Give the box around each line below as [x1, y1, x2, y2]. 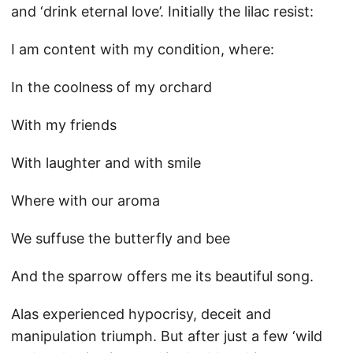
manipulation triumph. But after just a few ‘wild [11, 328, 322, 344]
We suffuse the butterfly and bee [11, 230, 230, 247]
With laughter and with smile [11, 154, 201, 171]
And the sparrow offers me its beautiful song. [11, 268, 314, 284]
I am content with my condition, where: [11, 41, 274, 58]
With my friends [11, 117, 117, 133]
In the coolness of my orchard [11, 79, 212, 95]
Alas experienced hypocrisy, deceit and [11, 306, 271, 322]
